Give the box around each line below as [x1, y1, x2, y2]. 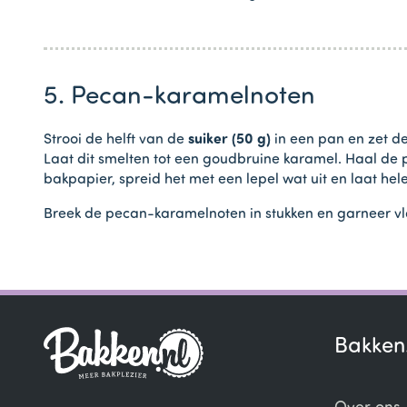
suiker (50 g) [188, 132, 271, 147]
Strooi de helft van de [44, 132, 188, 147]
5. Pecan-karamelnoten [44, 84, 315, 110]
